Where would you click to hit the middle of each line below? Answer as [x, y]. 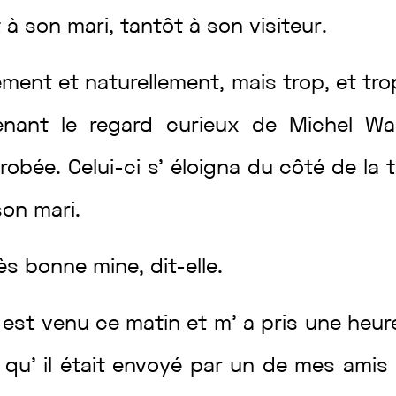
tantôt [155, 27]
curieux [209, 126]
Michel [327, 126]
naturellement [152, 84]
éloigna [209, 169]
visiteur [286, 27]
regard [128, 126]
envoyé [151, 367]
